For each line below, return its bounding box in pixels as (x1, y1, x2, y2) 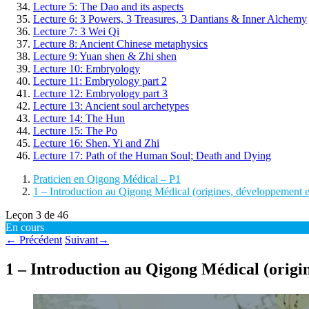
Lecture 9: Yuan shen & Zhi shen (33, 50, 177, 63)
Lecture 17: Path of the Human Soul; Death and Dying (33, 150, 271, 162)
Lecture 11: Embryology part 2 (33, 75, 167, 88)
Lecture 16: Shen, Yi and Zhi (33, 137, 159, 150)
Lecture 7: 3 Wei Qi (33, 26, 119, 38)
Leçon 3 (6, 209, 44, 221)
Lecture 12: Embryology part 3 (33, 88, 168, 100)
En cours (6, 221, 44, 234)
